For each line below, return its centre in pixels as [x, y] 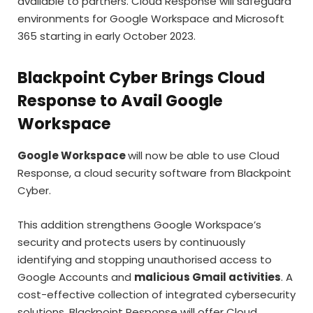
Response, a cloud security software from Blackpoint [154, 173]
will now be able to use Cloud [204, 156]
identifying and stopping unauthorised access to [145, 259]
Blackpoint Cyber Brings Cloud [141, 77]
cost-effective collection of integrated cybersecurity [156, 294]
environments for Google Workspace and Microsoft [151, 19]
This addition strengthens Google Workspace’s [139, 224]
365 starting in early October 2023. [107, 36]
